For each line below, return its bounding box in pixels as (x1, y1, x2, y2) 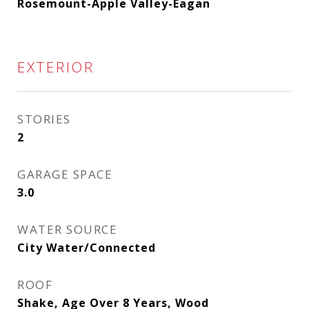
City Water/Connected (17, 240, 156, 255)
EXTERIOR (17, 57, 94, 77)
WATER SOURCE (17, 221, 117, 237)
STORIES (17, 111, 71, 127)
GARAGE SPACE (17, 166, 112, 182)
